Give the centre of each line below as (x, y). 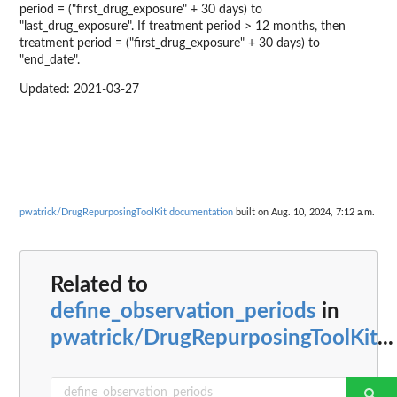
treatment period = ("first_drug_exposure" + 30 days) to (170, 44)
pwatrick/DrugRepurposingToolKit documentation (126, 213)
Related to (99, 285)
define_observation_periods (183, 311)
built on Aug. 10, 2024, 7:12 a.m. (304, 213)
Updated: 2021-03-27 (79, 90)
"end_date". (50, 61)
